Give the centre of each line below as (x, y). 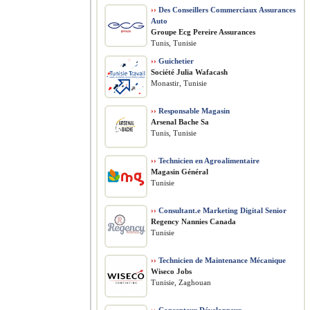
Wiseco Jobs (171, 271)
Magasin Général (180, 172)
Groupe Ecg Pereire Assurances (203, 32)
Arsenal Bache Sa (180, 122)
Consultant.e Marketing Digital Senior (221, 210)
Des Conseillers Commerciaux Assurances (226, 10)
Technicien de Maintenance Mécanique (221, 260)
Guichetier (175, 61)
